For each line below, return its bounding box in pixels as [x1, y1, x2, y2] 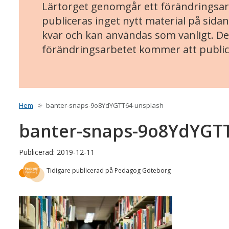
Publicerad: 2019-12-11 [19, 147, 95, 157]
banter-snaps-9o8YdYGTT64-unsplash [46, 101, 164, 110]
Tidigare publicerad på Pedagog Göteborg [47, 166, 171, 175]
